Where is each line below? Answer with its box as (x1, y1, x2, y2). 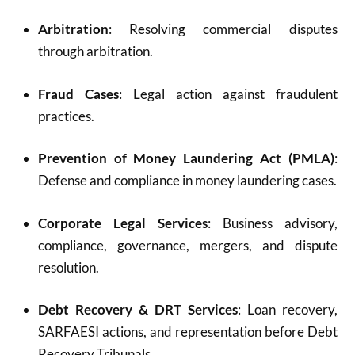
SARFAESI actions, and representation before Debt (37, 323, 338, 340)
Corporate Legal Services (37, 214, 208, 231)
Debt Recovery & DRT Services (37, 301, 238, 318)
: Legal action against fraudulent (118, 85, 338, 102)
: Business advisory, (207, 214, 338, 231)
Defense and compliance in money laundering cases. (37, 172, 337, 189)
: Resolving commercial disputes (108, 21, 338, 37)
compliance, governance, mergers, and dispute (37, 236, 338, 254)
